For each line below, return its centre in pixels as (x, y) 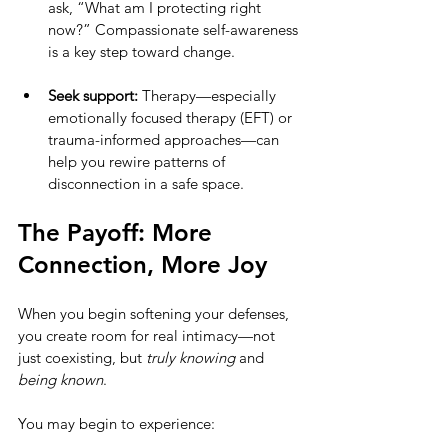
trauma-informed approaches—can (165, 139)
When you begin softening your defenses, (155, 313)
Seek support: (93, 95)
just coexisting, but (82, 357)
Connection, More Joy (142, 264)
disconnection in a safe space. (146, 183)
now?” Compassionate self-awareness (175, 29)
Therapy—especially (209, 95)
